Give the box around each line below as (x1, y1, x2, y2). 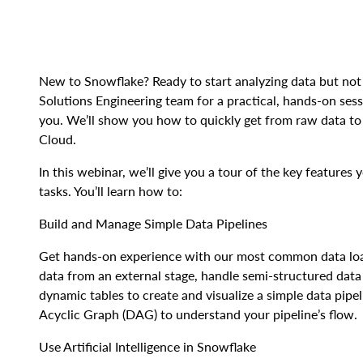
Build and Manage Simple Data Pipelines (39, 216, 267, 231)
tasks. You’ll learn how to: (39, 183, 182, 199)
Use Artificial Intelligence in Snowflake (39, 339, 256, 354)
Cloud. (39, 131, 76, 147)
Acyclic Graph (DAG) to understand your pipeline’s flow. (39, 306, 357, 322)
